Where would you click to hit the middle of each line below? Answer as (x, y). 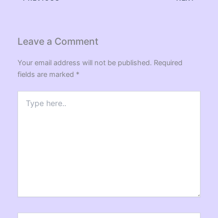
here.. (26, 105)
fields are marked (47, 75)
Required (168, 63)
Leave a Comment (58, 41)
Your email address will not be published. (85, 63)
